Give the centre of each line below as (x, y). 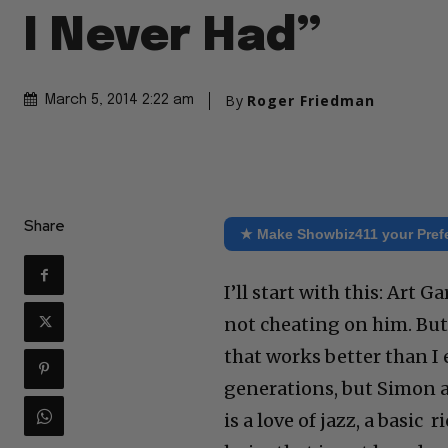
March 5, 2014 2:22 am (119, 100)
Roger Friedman (311, 100)
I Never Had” (172, 38)
